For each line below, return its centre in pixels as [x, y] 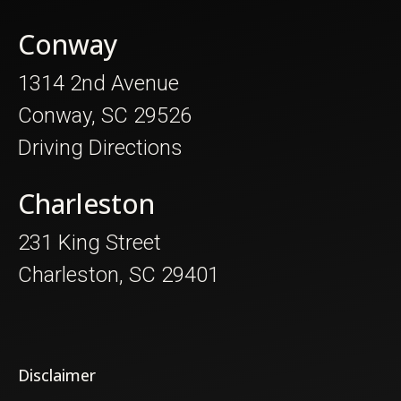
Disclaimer [57, 375]
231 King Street [90, 242]
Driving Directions [100, 147]
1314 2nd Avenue [98, 83]
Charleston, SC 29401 [119, 274]
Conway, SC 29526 [105, 115]
